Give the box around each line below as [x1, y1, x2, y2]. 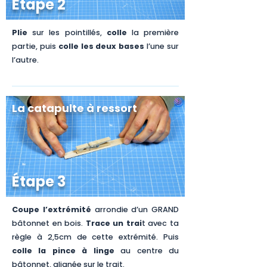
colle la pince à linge [12, 246, 114, 256]
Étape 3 [12, 172, 66, 192]
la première [126, 27, 179, 38]
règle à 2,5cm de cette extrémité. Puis [12, 232, 179, 243]
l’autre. [12, 55, 39, 66]
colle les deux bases [58, 41, 145, 52]
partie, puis [12, 41, 58, 52]
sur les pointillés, [27, 27, 107, 38]
